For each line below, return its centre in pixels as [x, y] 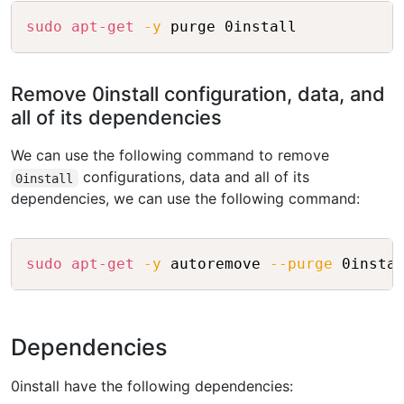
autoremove [216, 264]
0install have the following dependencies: [152, 386]
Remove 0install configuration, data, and [198, 94]
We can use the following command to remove [170, 156]
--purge [301, 264]
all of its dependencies [116, 118]
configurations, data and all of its [193, 177]
